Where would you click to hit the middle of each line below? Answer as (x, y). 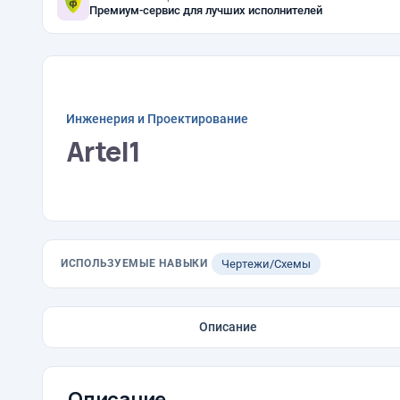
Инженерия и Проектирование (157, 118)
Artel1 (104, 151)
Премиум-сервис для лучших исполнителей (206, 10)
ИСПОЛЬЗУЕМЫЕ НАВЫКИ (134, 263)
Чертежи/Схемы (266, 264)
